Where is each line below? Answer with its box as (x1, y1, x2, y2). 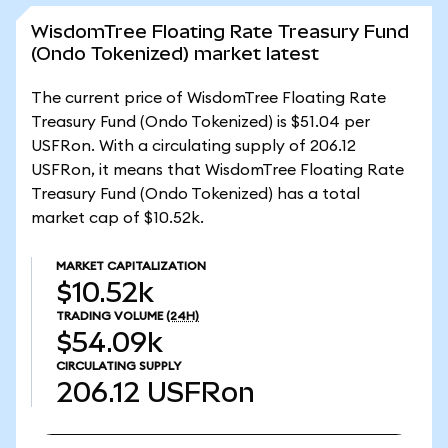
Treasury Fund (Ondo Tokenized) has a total (31, 186, 360, 202)
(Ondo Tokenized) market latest (31, 43, 319, 64)
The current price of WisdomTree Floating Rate (31, 90, 386, 106)
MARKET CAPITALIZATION (56, 260, 206, 272)
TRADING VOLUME (56, 310, 163, 322)
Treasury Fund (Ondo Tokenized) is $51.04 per (31, 114, 370, 130)
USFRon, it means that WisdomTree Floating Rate (31, 162, 404, 178)
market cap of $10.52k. (31, 210, 204, 226)
